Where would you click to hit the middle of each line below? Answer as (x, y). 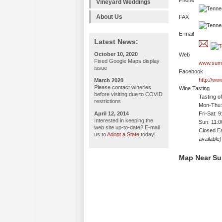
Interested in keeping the (124, 120)
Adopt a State (123, 134)
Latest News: (116, 42)
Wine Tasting (194, 88)
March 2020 (109, 80)
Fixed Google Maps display (127, 61)
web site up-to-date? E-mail (127, 127)
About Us (109, 17)
